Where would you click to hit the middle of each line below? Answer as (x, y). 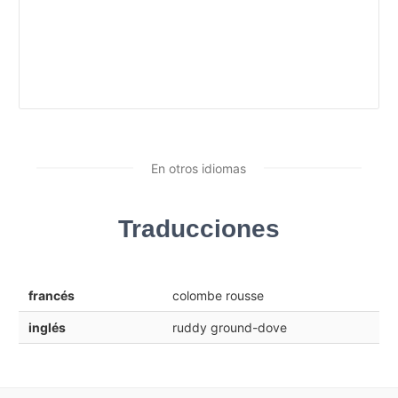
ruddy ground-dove (229, 327)
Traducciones (199, 228)
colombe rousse (218, 295)
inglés (47, 327)
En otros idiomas (199, 168)
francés (51, 295)
